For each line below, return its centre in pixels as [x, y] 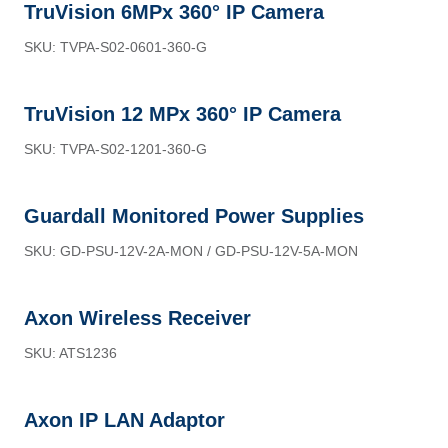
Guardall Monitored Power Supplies [194, 216]
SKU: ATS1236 [70, 353]
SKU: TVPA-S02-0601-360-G [115, 47]
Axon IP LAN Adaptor [124, 420]
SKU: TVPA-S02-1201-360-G [115, 149]
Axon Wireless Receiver [137, 318]
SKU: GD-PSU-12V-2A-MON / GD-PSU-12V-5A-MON [191, 251]
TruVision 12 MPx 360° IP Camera [182, 114]
